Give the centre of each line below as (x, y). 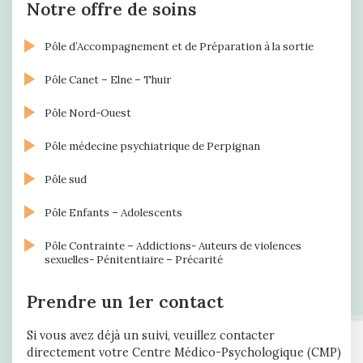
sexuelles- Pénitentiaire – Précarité (134, 260)
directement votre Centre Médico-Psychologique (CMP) (184, 353)
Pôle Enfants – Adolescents (114, 213)
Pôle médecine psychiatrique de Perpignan (153, 147)
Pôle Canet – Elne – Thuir (108, 80)
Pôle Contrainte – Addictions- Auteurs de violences (173, 246)
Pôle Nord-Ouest (88, 113)
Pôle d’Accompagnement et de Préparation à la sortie (179, 47)
